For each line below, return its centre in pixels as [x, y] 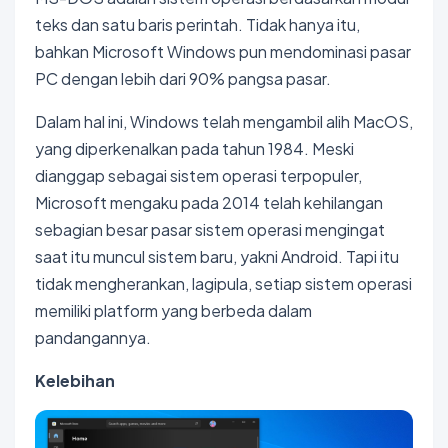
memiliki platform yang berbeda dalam [173, 311]
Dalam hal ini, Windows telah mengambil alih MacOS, [224, 122]
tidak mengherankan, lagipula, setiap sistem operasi [223, 284]
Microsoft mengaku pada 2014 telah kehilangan [209, 203]
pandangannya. [93, 338]
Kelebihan [75, 381]
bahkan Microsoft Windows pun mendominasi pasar [223, 52]
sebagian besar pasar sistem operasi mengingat [210, 230]
